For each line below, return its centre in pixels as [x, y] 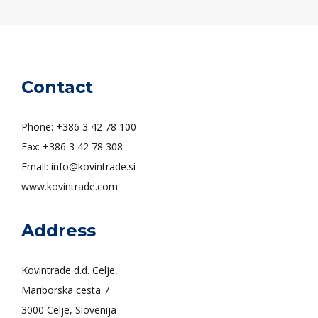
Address [59, 230]
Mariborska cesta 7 [65, 290]
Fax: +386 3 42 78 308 [73, 147]
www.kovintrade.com [70, 186]
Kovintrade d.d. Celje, [71, 270]
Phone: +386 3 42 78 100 [80, 127]
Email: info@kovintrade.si [80, 166]
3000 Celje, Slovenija [69, 310]
